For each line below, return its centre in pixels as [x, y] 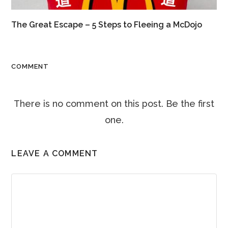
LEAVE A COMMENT [55, 153]
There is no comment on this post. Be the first [114, 103]
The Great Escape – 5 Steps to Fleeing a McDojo [107, 24]
